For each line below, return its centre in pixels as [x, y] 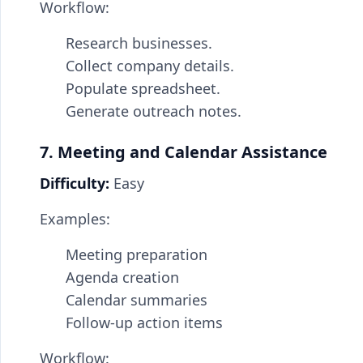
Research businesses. [139, 43]
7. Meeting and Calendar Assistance [184, 152]
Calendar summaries [137, 300]
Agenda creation [122, 277]
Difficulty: [75, 183]
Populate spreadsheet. [143, 88]
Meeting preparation [137, 254]
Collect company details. [150, 66]
